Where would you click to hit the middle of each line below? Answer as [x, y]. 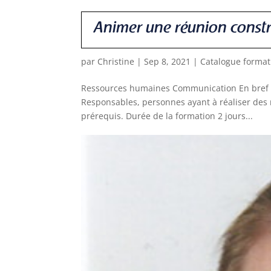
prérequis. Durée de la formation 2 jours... [167, 116]
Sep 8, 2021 [168, 61]
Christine [116, 61]
